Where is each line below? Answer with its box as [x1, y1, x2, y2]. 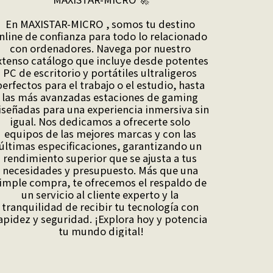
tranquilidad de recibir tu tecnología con [1, 199, 199, 214]
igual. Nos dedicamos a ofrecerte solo [10, 113, 190, 129]
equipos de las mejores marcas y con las [4, 126, 196, 141]
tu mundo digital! [58, 223, 144, 238]
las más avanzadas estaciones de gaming [2, 89, 198, 104]
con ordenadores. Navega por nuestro [9, 40, 191, 55]
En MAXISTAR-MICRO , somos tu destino [5, 16, 195, 31]
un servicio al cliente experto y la [21, 186, 179, 202]
